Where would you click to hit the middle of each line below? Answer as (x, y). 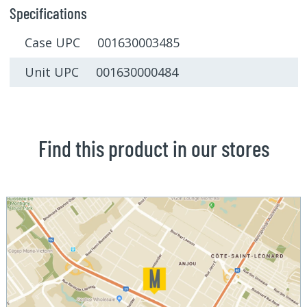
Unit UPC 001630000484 (101, 72)
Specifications (48, 13)
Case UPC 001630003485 (102, 43)
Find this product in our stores (153, 148)
